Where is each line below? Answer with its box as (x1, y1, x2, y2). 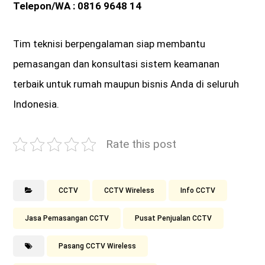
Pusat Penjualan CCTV (135, 214, 212, 223)
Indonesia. (13, 98, 60, 111)
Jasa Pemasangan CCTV (25, 214, 109, 223)
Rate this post (106, 137, 177, 151)
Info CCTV (180, 186, 216, 195)
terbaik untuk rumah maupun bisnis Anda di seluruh (13, 78, 240, 91)
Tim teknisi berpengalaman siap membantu (13, 38, 206, 50)
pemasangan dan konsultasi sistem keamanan (13, 58, 220, 70)
